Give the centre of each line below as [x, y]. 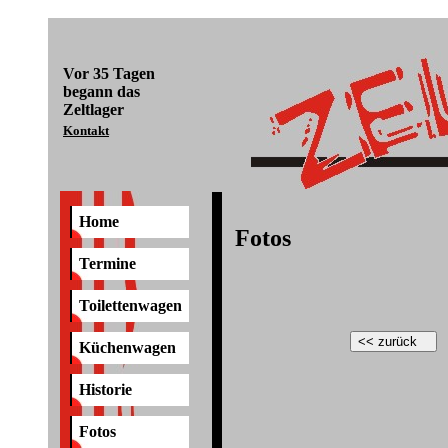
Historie [105, 389]
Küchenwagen [127, 347]
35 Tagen [124, 73]
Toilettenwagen [130, 305]
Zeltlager [93, 109]
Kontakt [86, 130]
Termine [107, 263]
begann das [101, 91]
